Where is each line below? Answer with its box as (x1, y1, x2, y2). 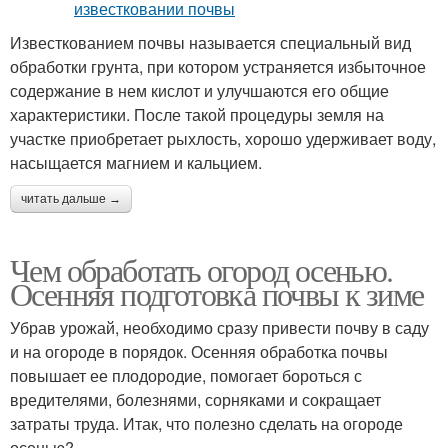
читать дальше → (21, 192, 121, 207)
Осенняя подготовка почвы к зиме (10, 272, 424, 316)
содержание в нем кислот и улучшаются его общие (10, 79, 389, 103)
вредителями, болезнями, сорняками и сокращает (10, 388, 381, 412)
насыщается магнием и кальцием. (10, 151, 262, 175)
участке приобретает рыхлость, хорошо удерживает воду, (10, 127, 436, 151)
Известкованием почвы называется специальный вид (10, 31, 411, 55)
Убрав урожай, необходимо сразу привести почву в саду (10, 316, 429, 340)
